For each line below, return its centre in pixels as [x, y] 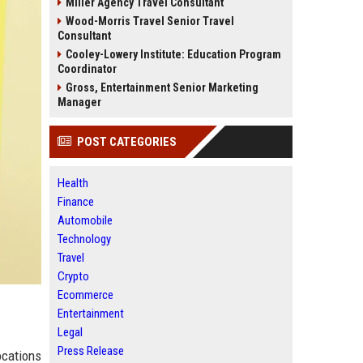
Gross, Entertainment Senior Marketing [162, 88]
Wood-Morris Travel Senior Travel [150, 21]
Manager [79, 102]
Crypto [73, 276]
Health [73, 183]
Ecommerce [85, 295]
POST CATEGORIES [127, 142]
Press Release [91, 351]
